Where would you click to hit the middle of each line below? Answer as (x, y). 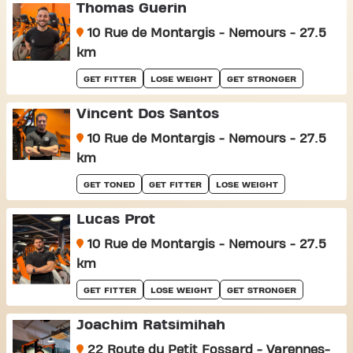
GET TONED (109, 184)
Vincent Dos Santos (147, 114)
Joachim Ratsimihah (150, 325)
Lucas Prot (115, 219)
